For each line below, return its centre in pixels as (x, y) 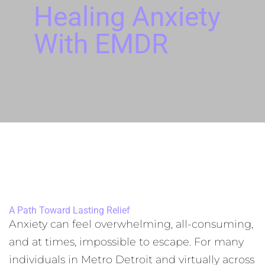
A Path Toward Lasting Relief (70, 210)
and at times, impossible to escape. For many (126, 242)
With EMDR (101, 44)
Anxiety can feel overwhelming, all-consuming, (131, 224)
